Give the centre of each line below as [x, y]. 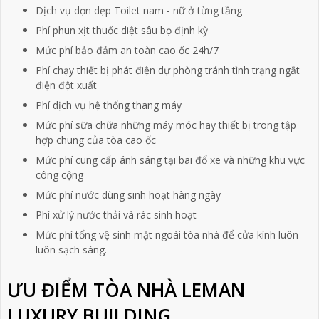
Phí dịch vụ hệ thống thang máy [108, 105]
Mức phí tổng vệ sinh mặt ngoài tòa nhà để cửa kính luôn [167, 235]
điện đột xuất [66, 85]
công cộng [59, 175]
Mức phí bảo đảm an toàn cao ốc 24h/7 [127, 51]
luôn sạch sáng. [71, 250]
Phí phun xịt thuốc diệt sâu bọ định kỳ [121, 31]
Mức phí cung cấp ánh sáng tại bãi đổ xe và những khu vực [170, 160]
